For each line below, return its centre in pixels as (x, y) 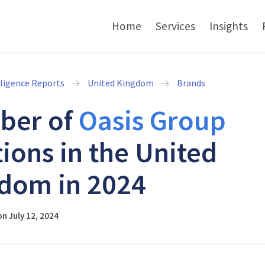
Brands (191, 83)
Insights (229, 26)
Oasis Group (152, 120)
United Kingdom (121, 83)
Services (175, 26)
